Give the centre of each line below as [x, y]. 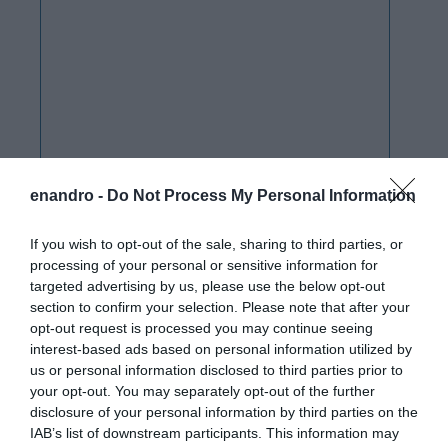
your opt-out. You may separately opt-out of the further [202, 391]
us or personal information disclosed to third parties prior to [216, 370]
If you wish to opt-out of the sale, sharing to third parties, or [216, 244]
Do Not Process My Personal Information [261, 195]
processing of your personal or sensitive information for [204, 265]
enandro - [68, 195]
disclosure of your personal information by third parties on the [224, 412]
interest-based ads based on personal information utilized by [221, 349]
